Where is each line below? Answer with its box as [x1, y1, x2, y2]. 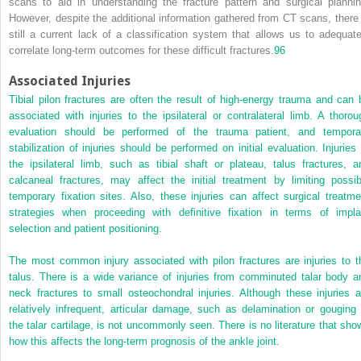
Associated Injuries [9, 73, 131, 89]
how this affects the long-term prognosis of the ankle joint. [9, 335, 280, 348]
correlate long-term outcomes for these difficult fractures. [9, 44, 274, 57]
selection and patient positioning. [9, 222, 162, 235]
